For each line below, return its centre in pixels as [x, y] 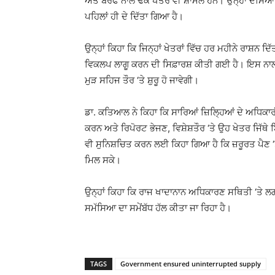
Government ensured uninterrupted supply [191, 264]
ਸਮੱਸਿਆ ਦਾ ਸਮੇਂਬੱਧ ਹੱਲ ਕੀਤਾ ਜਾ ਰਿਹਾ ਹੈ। [158, 208]
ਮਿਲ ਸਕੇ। [103, 160]
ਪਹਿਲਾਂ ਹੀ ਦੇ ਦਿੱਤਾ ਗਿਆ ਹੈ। [134, 16]
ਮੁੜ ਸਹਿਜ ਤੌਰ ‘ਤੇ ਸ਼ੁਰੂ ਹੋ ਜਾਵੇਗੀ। [142, 80]
